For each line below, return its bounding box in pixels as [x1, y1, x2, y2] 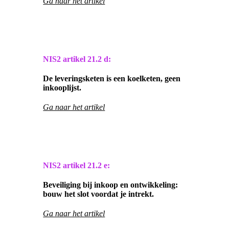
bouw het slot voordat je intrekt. [43, 190, 154, 199]
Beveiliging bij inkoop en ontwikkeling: [43, 180, 178, 190]
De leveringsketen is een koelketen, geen [43, 74, 181, 83]
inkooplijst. [43, 83, 82, 93]
